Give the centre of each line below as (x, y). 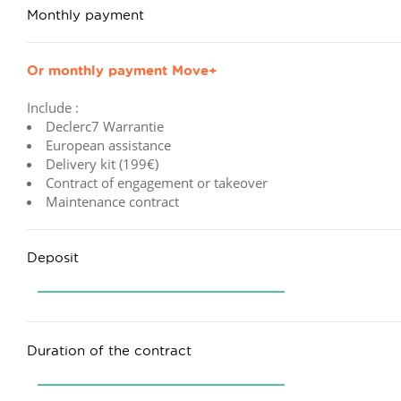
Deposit (53, 257)
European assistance (108, 145)
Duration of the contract (109, 350)
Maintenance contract (112, 201)
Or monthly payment (97, 71)
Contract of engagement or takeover (157, 182)
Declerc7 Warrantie (105, 126)
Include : (53, 107)
